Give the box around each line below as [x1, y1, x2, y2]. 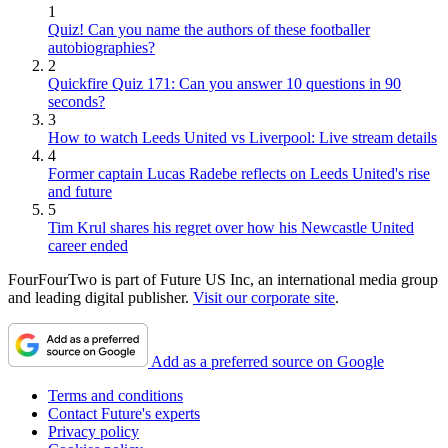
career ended [48, 236, 128, 254]
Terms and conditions [48, 386, 183, 404]
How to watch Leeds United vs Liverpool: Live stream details [48, 128, 437, 146]
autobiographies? [48, 38, 155, 56]
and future [48, 182, 112, 200]
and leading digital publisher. [8, 288, 193, 306]
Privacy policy [48, 422, 139, 440]
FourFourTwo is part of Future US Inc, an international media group [8, 270, 438, 288]
